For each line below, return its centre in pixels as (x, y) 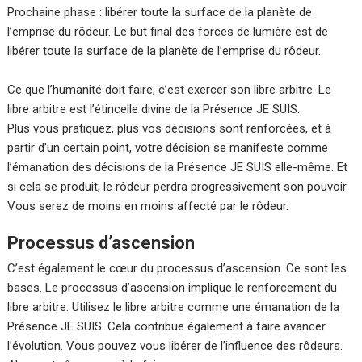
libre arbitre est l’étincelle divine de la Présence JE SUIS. (156, 109)
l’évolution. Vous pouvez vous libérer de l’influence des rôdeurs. (175, 346)
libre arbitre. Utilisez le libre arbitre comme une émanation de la (174, 307)
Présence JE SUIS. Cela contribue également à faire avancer (167, 327)
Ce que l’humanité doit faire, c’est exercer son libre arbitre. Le (170, 90)
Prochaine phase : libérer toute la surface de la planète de (160, 13)
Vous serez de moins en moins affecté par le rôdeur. (148, 206)
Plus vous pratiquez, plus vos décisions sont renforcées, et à (170, 129)
